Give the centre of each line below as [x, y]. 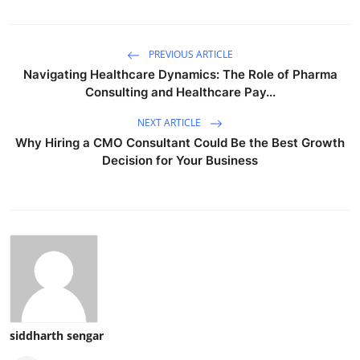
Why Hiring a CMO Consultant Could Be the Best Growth [180, 142]
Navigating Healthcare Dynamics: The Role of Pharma [180, 74]
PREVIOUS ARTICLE [190, 54]
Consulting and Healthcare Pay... [180, 92]
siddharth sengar [57, 335]
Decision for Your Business [180, 160]
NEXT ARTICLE [170, 122]
